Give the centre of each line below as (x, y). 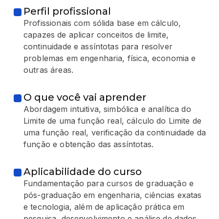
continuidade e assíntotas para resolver (98, 46)
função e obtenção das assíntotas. (88, 144)
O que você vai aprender (85, 97)
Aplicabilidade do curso (83, 171)
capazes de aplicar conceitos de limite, (96, 34)
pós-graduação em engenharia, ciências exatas (113, 195)
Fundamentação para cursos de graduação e (109, 183)
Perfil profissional (67, 11)
